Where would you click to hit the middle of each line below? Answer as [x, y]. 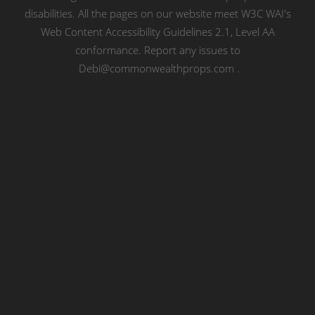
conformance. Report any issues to [157, 50]
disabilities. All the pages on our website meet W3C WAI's [157, 13]
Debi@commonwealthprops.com [156, 68]
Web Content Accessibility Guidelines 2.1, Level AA [157, 31]
